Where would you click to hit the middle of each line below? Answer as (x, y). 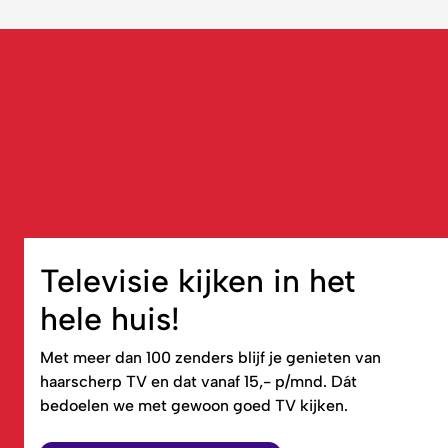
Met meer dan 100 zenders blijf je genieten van (210, 357)
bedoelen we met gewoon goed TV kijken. (194, 405)
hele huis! (110, 318)
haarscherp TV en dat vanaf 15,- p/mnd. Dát (198, 381)
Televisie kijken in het (197, 280)
